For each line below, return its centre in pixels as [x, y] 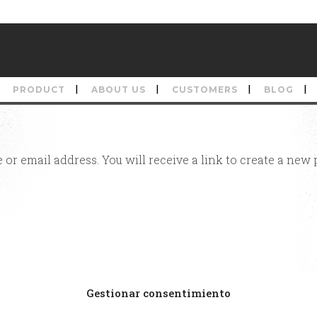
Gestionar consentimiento [158, 293]
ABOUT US [119, 90]
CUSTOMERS [205, 90]
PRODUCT [39, 90]
